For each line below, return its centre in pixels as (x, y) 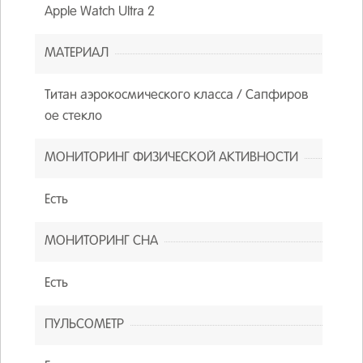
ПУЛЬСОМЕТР (84, 325)
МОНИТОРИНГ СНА (101, 241)
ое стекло (73, 116)
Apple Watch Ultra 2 (99, 12)
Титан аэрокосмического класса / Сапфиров (176, 95)
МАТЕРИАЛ (76, 53)
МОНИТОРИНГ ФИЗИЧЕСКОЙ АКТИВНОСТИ (171, 158)
